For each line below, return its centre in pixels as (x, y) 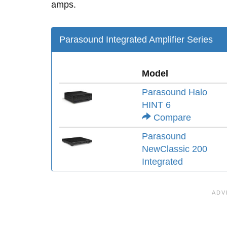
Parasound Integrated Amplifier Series (136, 40)
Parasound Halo (175, 92)
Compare (171, 118)
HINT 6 (156, 105)
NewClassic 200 (175, 149)
